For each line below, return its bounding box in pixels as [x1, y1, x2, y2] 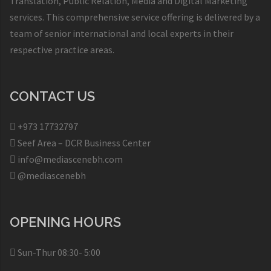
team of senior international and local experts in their [10, 27, 233, 40]
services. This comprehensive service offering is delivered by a [10, 11, 260, 24]
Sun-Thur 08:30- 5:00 [16, 246, 100, 259]
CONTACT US [10, 88, 95, 105]
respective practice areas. [10, 44, 114, 56]
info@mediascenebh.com [16, 153, 123, 166]
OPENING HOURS [10, 214, 121, 230]
